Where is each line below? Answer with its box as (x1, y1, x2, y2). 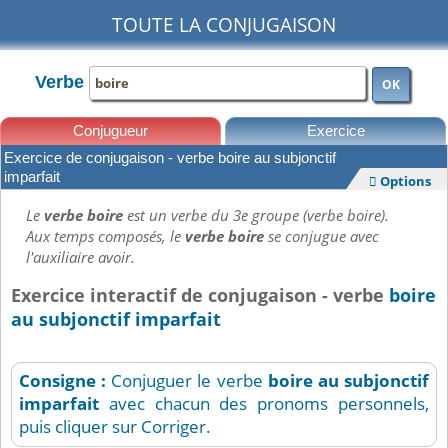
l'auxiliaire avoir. (26, 247, 135, 268)
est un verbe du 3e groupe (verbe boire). (127, 205, 389, 226)
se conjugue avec (264, 226, 379, 247)
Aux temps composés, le (26, 226, 185, 247)
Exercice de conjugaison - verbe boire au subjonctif (4, 150, 336, 166)
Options (380, 173, 431, 190)
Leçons (52, 164, 98, 180)
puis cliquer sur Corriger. (19, 415, 211, 439)
